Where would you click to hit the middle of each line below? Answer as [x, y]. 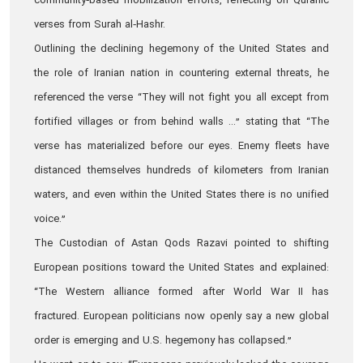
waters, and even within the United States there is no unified [181, 195]
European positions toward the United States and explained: [181, 268]
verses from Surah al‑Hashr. [101, 25]
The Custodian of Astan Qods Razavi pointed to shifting [181, 244]
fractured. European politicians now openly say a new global [181, 317]
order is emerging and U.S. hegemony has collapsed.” [164, 341]
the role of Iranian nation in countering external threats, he [181, 74]
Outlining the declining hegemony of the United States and [181, 49]
